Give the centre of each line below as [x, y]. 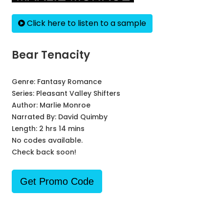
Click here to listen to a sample [86, 23]
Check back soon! [44, 152]
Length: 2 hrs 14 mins [48, 129]
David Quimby [83, 117]
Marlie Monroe [65, 105]
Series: [24, 93]
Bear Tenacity [51, 55]
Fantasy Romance [69, 82]
